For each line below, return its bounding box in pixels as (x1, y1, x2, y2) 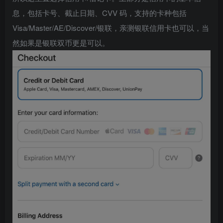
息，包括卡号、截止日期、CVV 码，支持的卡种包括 (12, 7, 187, 18)
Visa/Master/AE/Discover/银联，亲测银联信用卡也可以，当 (12, 22, 209, 33)
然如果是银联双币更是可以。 (12, 37, 110, 48)
